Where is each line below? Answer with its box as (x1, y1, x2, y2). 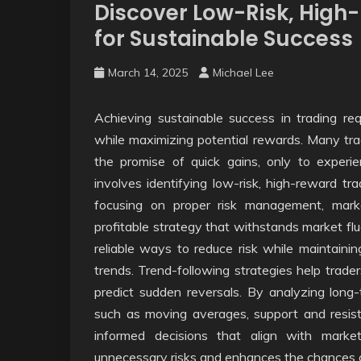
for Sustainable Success (94, 24, 353, 53)
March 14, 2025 (108, 65, 188, 80)
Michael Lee (213, 65, 274, 80)
